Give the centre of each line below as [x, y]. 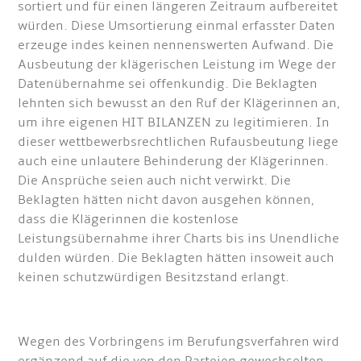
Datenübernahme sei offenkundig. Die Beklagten [168, 84]
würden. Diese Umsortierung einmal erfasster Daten [177, 26]
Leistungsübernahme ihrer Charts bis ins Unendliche [179, 239]
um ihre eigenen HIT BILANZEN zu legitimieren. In [174, 123]
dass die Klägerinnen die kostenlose [129, 220]
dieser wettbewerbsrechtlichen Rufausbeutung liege [178, 142]
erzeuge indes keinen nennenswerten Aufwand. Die [176, 46]
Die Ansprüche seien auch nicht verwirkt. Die [155, 181]
